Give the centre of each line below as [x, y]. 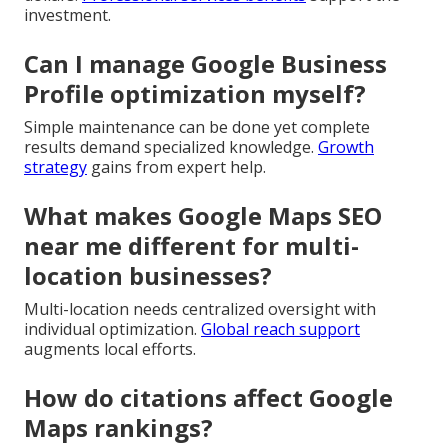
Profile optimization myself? [195, 94]
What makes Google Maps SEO [203, 216]
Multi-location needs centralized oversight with [200, 309]
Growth [346, 147]
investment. [67, 15]
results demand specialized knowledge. [171, 147]
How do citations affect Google [208, 398]
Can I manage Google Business [205, 64]
